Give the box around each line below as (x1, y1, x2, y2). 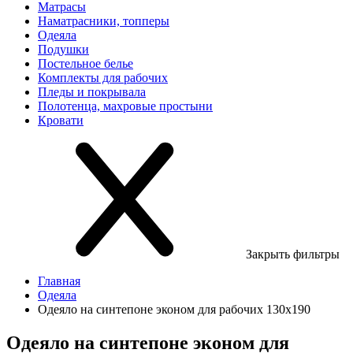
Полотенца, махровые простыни (38, 99, 213, 113)
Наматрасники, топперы (38, 14, 169, 28)
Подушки (38, 43, 89, 56)
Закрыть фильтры (243, 247, 340, 261)
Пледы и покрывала (38, 85, 146, 98)
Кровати (38, 113, 84, 127)
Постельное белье (38, 57, 133, 70)
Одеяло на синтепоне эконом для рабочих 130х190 (38, 303, 310, 316)
